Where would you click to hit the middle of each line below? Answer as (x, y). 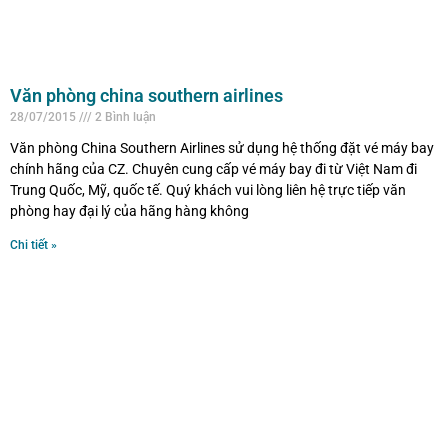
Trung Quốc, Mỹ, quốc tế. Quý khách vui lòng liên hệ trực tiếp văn (208, 189)
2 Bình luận (124, 116)
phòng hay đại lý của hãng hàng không (129, 210)
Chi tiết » (33, 244)
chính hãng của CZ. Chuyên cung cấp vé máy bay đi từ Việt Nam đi (213, 168)
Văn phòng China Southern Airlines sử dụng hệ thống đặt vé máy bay (222, 147)
